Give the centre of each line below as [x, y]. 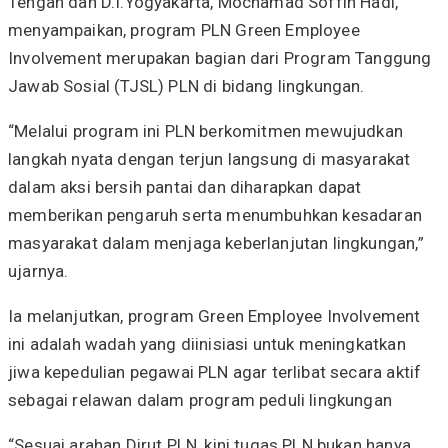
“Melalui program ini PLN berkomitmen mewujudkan [205, 130]
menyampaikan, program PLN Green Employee [184, 29]
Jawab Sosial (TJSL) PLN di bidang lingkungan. [186, 85]
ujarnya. [38, 270]
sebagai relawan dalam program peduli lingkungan [200, 399]
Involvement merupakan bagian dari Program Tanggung [220, 57]
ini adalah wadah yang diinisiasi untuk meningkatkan [207, 343]
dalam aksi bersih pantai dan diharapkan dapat [185, 186]
